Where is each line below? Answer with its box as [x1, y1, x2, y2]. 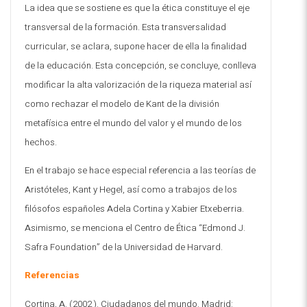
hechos [25, 135, 55, 149]
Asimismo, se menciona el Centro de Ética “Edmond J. [25, 221, 245, 235]
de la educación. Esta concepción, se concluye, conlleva [25, 58, 256, 73]
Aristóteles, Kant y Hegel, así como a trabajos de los [25, 182, 237, 197]
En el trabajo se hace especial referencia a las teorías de [25, 163, 256, 177]
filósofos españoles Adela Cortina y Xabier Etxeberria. [25, 201, 244, 216]
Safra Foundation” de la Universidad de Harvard [25, 240, 221, 254]
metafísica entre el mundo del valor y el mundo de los [25, 116, 242, 130]
